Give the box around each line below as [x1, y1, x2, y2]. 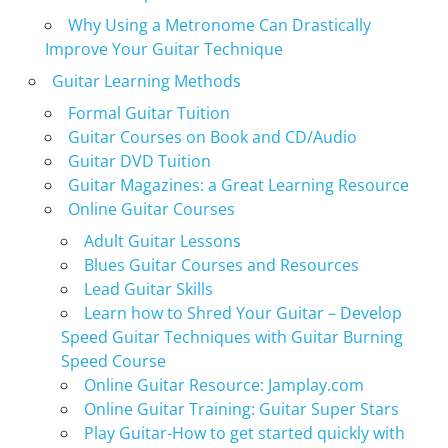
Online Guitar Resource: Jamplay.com [83, 373, 364, 396]
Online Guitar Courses [67, 197, 235, 220]
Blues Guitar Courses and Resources [83, 253, 359, 276]
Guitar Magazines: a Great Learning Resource [67, 173, 409, 196]
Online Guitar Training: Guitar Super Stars [83, 397, 399, 420]
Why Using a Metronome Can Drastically [67, 13, 371, 36]
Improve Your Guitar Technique [44, 37, 283, 60]
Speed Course [60, 349, 166, 372]
